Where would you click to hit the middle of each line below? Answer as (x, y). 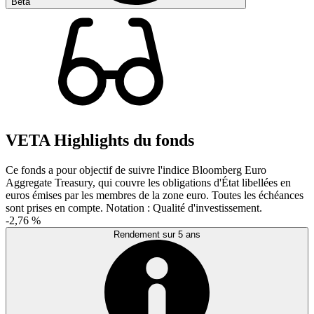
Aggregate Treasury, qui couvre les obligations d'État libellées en (148, 183)
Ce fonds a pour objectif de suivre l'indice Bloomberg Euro (136, 170)
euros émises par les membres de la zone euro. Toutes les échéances (155, 196)
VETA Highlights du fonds (100, 141)
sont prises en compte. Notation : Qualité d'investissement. (134, 208)
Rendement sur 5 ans (157, 235)
